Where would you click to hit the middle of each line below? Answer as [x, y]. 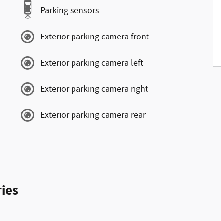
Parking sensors [70, 11]
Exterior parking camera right [94, 89]
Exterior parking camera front [95, 37]
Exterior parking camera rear [93, 115]
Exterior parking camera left [92, 63]
